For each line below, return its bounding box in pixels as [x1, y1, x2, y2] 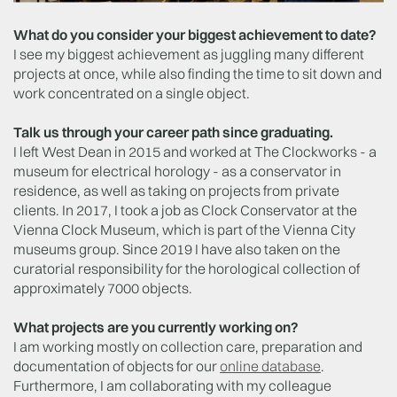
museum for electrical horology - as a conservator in [13, 161, 341, 180]
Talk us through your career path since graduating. [13, 122, 333, 141]
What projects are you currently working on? [13, 317, 299, 336]
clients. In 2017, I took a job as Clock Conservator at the [13, 200, 357, 219]
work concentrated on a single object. [13, 83, 250, 102]
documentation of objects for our [13, 356, 220, 375]
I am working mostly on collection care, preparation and [13, 337, 362, 355]
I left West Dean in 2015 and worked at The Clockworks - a [13, 142, 377, 160]
